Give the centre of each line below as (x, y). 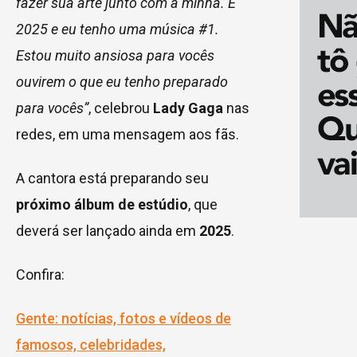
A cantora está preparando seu (112, 178)
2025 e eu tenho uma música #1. (118, 29)
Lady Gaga (188, 108)
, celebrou (121, 108)
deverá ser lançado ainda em (108, 230)
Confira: (40, 274)
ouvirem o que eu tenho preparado (122, 81)
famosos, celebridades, (91, 344)
